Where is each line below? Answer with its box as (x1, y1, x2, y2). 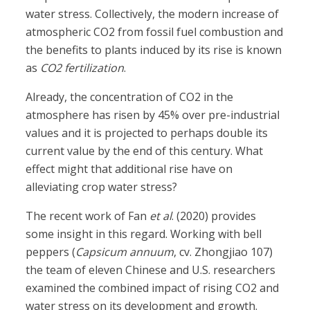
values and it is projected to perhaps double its (26, 125, 268, 141)
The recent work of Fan (26, 208, 150, 224)
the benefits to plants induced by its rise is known (26, 42, 282, 58)
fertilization (62, 60, 125, 76)
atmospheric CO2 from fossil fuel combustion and (26, 24, 284, 40)
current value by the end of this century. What (26, 143, 264, 159)
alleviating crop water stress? (26, 179, 178, 195)
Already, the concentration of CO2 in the (26, 89, 234, 105)
